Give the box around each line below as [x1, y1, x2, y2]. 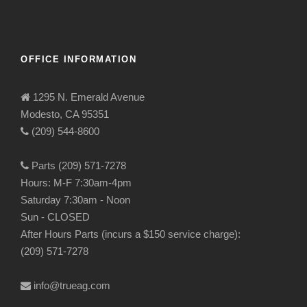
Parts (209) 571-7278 [29, 159, 126, 171]
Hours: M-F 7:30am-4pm [21, 176, 132, 188]
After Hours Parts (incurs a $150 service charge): [21, 228, 241, 240]
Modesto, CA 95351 [21, 108, 109, 120]
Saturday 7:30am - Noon [21, 193, 130, 206]
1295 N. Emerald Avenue [30, 90, 145, 103]
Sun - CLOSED [21, 210, 90, 223]
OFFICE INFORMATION [21, 53, 136, 64]
